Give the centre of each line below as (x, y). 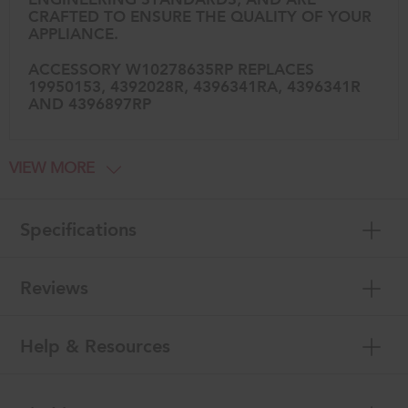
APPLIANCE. (73, 33)
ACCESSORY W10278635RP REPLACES (171, 68)
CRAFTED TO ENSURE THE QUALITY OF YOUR (200, 15)
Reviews (55, 286)
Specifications (79, 228)
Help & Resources (96, 345)
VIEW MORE (52, 168)
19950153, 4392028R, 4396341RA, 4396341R (194, 86)
